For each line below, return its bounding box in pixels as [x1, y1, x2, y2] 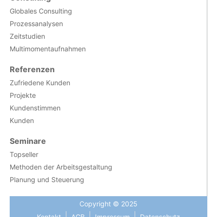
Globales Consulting [10, 6, 72, 15]
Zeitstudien [10, 31, 45, 40]
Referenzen [10, 64, 55, 74]
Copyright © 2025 [79, 199, 138, 208]
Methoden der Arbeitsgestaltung [10, 162, 112, 171]
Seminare [10, 136, 46, 146]
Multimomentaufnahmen [10, 44, 86, 53]
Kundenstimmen [10, 103, 61, 112]
